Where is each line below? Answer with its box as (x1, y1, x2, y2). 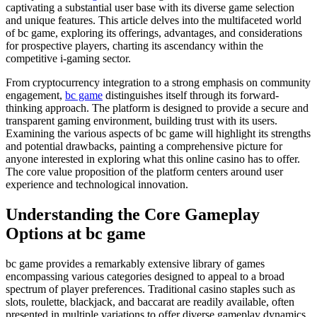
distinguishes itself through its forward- (103, 89, 279, 102)
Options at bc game (6, 224, 146, 243)
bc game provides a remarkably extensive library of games (6, 258, 265, 270)
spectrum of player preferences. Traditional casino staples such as (6, 283, 295, 296)
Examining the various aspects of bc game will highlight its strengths (6, 127, 311, 140)
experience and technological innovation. (6, 178, 188, 191)
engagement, (6, 89, 65, 102)
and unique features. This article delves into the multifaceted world (6, 14, 301, 27)
